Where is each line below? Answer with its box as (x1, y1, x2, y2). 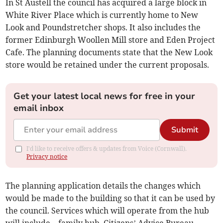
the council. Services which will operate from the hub (5, 206, 210, 216)
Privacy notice (26, 153, 68, 161)
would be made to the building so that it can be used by (5, 193, 216, 204)
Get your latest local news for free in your (13, 90, 196, 103)
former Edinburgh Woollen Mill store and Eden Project (5, 35, 216, 45)
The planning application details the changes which (5, 181, 201, 191)
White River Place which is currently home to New (5, 10, 199, 20)
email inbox (13, 102, 64, 114)
